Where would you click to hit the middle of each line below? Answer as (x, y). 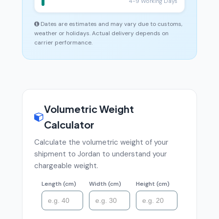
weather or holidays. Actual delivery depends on (101, 33)
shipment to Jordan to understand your (100, 154)
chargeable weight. (66, 166)
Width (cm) (105, 184)
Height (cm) (153, 184)
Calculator (69, 125)
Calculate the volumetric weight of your (101, 142)
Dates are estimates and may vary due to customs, (111, 24)
